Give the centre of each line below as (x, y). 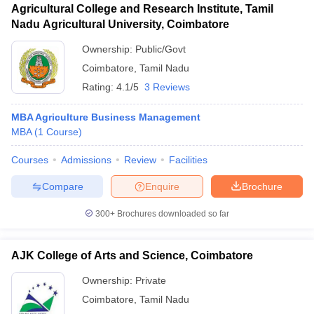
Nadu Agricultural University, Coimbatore (120, 24)
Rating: (99, 87)
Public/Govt (161, 49)
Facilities (188, 160)
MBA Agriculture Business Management (106, 117)
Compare (62, 186)
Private (151, 280)
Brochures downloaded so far (172, 214)
